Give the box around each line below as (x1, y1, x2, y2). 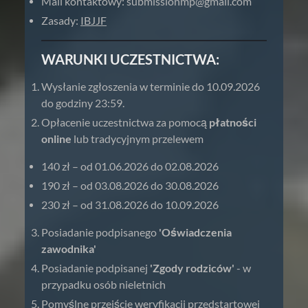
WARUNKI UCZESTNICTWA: (41, 51, 219, 67)
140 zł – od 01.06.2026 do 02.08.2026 (41, 159, 219, 173)
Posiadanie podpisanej (41, 261, 150, 274)
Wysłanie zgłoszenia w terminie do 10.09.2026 (41, 80, 260, 93)
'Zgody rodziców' (150, 261, 234, 274)
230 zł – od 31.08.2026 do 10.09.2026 (41, 198, 219, 211)
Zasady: (41, 14, 80, 27)
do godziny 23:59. (41, 96, 124, 109)
